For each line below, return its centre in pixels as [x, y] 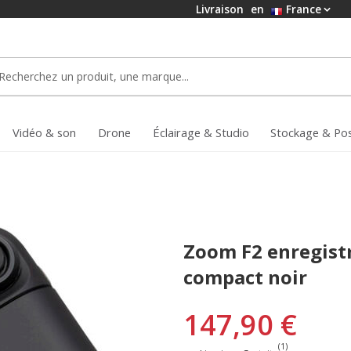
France [302, 9]
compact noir [245, 277]
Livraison [221, 9]
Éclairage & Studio [201, 133]
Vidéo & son [44, 133]
